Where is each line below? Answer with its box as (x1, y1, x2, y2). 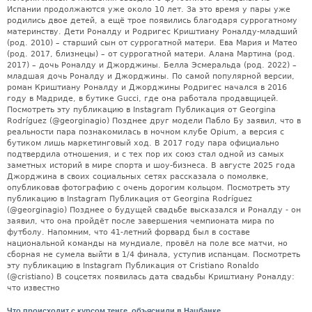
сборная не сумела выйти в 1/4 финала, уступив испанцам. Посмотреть (7, 249, 300, 259)
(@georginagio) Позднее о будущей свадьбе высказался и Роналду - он (7, 205, 301, 214)
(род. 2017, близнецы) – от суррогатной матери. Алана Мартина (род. (7, 49, 295, 58)
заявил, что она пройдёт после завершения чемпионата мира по (7, 216, 274, 226)
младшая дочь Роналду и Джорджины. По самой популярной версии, (7, 71, 295, 81)
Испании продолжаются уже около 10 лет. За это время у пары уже (7, 4, 290, 14)
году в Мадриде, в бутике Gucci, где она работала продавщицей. (7, 93, 279, 103)
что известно (7, 283, 60, 292)
